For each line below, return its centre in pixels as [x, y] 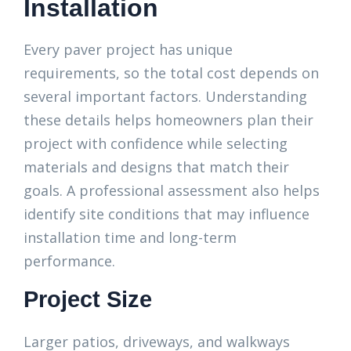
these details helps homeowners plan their [168, 120]
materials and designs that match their [156, 167]
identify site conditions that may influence [166, 214]
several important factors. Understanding [165, 96]
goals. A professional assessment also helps [172, 190]
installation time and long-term [130, 237]
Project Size [88, 299]
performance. [69, 261]
